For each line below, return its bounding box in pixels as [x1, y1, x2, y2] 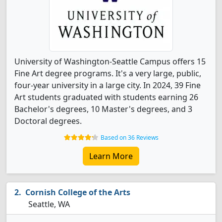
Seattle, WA [26, 199, 70, 210]
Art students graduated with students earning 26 [14, 92, 198, 103]
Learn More [89, 151, 133, 162]
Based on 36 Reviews [100, 133, 159, 142]
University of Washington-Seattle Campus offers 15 [14, 56, 206, 67]
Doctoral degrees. [14, 115, 82, 126]
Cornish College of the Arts [25, 187, 130, 198]
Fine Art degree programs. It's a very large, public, [14, 68, 201, 79]
